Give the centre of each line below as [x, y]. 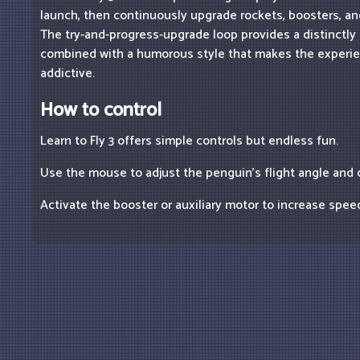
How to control [101, 111]
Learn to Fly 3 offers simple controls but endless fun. [189, 141]
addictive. [67, 74]
